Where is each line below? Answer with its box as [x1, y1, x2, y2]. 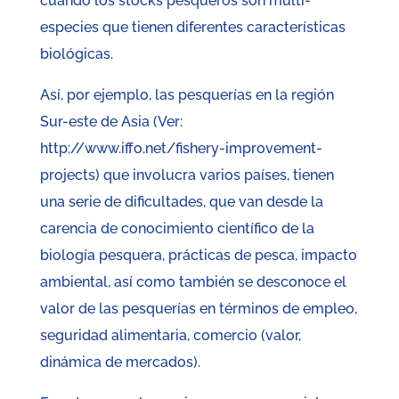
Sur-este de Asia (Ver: [39, 113, 183, 131]
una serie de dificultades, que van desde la [39, 193, 323, 211]
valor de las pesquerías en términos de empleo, [39, 300, 357, 318]
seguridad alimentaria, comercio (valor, [39, 327, 301, 345]
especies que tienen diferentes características [39, 19, 346, 37]
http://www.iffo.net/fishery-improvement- [39, 140, 322, 158]
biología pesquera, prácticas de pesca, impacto [39, 247, 357, 265]
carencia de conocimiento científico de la [39, 220, 314, 238]
